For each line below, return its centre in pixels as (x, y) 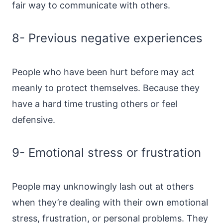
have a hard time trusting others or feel (95, 104)
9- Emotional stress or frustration (107, 153)
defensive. (34, 120)
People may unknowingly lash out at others (103, 186)
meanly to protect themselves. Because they (106, 88)
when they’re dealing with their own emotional (110, 202)
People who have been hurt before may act (103, 72)
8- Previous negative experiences (107, 38)
